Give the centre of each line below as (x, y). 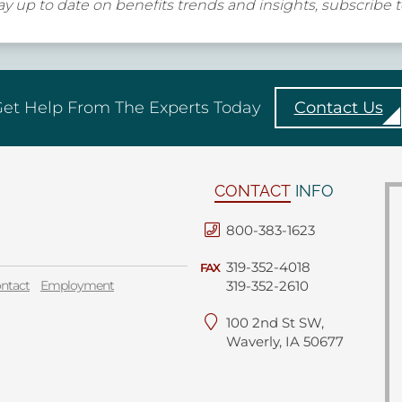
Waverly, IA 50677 (285, 341)
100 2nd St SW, (275, 323)
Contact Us (338, 108)
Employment (77, 285)
